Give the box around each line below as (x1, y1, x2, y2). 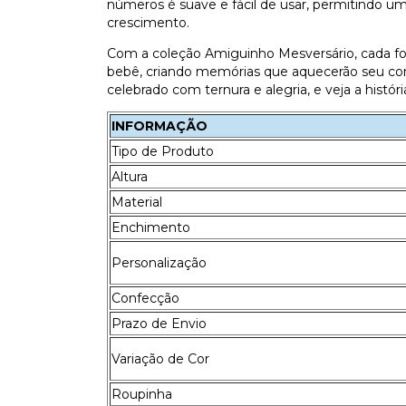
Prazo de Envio (111, 314, 207, 332)
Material (111, 193, 162, 210)
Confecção (111, 289, 179, 306)
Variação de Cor (111, 350, 209, 367)
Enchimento (111, 218, 190, 236)
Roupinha (111, 385, 172, 402)
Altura (111, 168, 151, 185)
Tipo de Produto (111, 142, 214, 159)
